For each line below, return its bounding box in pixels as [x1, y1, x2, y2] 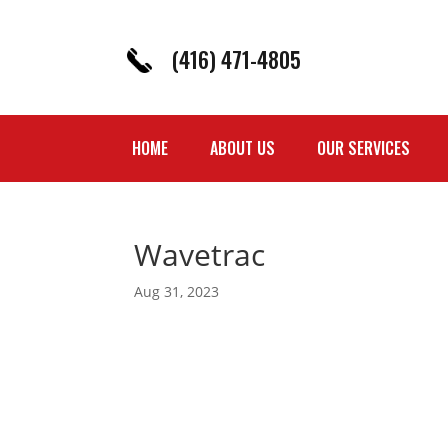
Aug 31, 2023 [134, 281, 220, 301]
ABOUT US [210, 136, 275, 161]
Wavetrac [134, 233, 266, 275]
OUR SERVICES [317, 136, 410, 161]
